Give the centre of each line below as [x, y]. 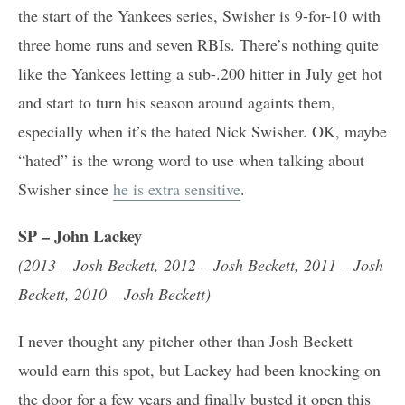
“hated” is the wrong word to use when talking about [191, 160]
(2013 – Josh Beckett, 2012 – [116, 264]
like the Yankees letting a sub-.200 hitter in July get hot [200, 73]
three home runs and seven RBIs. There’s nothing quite [198, 44]
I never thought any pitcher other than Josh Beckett [185, 340]
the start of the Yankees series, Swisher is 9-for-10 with [199, 15]
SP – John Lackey [80, 235]
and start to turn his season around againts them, [177, 102]
